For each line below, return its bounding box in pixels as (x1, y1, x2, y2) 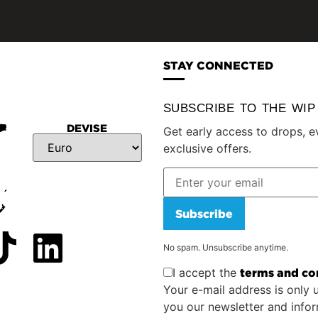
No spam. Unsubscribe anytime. (163, 241, 288, 253)
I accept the (172, 265, 240, 280)
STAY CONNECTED (163, 59, 273, 72)
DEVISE (67, 122, 108, 135)
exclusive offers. (163, 141, 251, 156)
